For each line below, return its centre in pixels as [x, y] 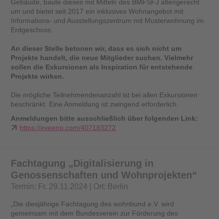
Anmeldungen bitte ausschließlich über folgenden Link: [105, 118]
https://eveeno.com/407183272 [68, 127]
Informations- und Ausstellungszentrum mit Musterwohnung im [108, 20]
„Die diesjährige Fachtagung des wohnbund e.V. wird [93, 204]
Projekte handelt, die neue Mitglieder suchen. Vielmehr [102, 57]
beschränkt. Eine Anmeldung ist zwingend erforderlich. [95, 104]
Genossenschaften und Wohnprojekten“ [104, 175]
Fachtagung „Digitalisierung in [82, 163]
